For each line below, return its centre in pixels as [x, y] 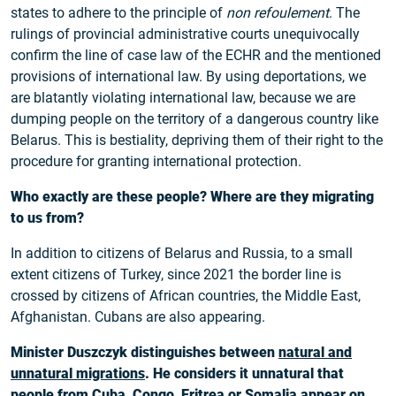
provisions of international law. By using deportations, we [188, 77]
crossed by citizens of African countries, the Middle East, [186, 296]
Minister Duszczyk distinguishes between [145, 353]
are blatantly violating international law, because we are [183, 98]
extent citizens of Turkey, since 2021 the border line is [176, 275]
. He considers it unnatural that [244, 374]
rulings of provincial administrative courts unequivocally [185, 34]
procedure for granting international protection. [156, 162]
